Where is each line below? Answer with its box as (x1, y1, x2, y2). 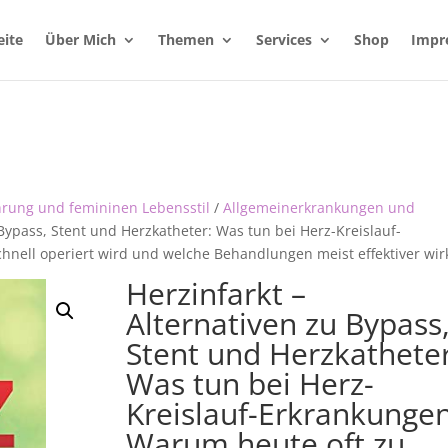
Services (256, 30, 312, 49)
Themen (158, 30, 214, 49)
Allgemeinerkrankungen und (222, 198, 415, 218)
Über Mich (45, 30, 116, 49)
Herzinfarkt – (126, 273, 307, 315)
